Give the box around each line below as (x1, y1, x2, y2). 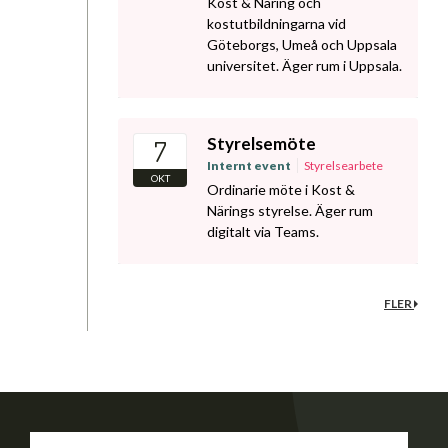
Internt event (207, 158, 291, 173)
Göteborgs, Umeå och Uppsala (207, 35, 397, 53)
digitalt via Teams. (207, 223, 319, 240)
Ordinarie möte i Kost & (207, 181, 355, 198)
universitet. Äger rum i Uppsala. (207, 56, 402, 74)
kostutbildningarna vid (207, 14, 346, 32)
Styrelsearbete (304, 158, 383, 173)
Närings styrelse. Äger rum (207, 202, 373, 219)
